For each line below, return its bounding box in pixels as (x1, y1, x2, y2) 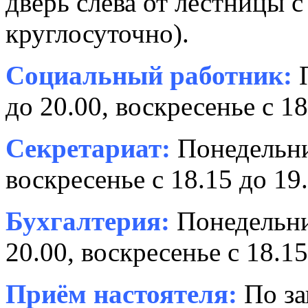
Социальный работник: (5, 60, 292, 91)
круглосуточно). (5, 19, 189, 49)
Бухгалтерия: (5, 206, 170, 236)
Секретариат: (5, 133, 170, 164)
